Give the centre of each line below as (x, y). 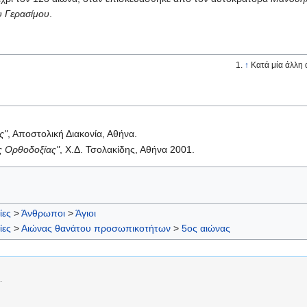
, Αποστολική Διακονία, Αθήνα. (73, 133)
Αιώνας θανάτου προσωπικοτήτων (96, 228)
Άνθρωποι (43, 213)
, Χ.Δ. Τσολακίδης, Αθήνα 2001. (127, 149)
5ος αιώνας (206, 228)
